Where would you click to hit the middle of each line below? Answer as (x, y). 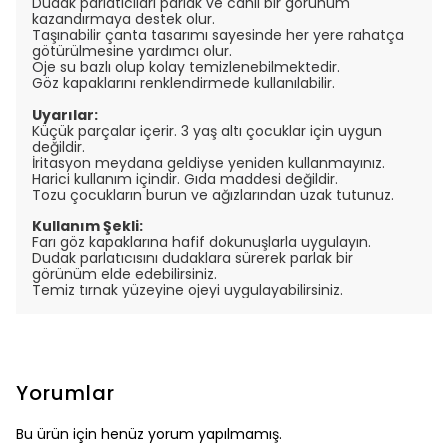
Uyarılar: (65, 115)
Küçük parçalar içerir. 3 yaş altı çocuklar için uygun (207, 131)
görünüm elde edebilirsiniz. (126, 274)
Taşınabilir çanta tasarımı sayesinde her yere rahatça (218, 35)
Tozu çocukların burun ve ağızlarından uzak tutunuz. (213, 195)
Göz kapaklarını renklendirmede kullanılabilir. (185, 83)
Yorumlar (65, 393)
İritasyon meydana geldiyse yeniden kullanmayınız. (210, 163)
